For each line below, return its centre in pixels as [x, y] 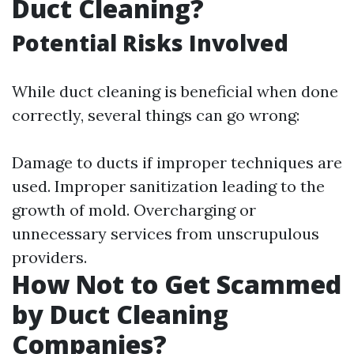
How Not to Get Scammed [177, 284]
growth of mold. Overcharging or [134, 210]
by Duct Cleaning [120, 314]
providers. [49, 257]
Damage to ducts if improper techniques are [177, 162]
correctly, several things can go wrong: [156, 115]
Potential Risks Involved [150, 43]
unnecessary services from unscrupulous [166, 233]
